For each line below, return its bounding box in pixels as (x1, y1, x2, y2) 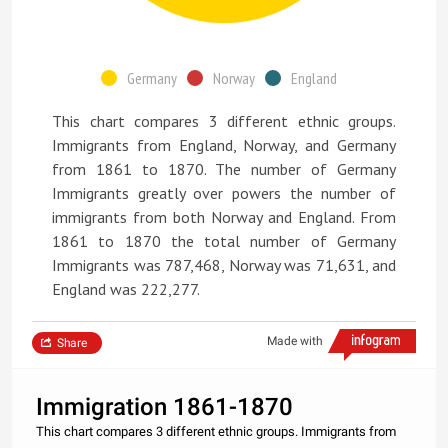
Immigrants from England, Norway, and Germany (52, 135, 396, 155)
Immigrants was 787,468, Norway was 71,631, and (52, 255, 396, 275)
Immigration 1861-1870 (36, 393, 293, 421)
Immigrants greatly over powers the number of (52, 183, 396, 203)
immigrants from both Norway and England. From (52, 207, 396, 227)
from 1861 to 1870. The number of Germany (52, 159, 396, 179)
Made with (267, 334, 323, 348)
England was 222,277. (52, 279, 200, 299)
